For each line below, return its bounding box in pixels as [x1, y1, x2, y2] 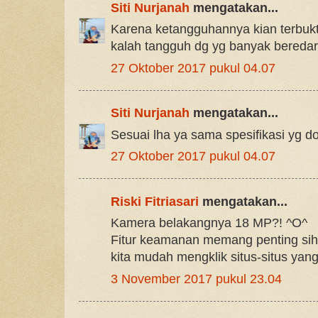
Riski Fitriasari [111, 194, 199, 209]
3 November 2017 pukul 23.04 [111, 271, 282, 286]
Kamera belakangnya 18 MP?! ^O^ [111, 216, 307, 231]
